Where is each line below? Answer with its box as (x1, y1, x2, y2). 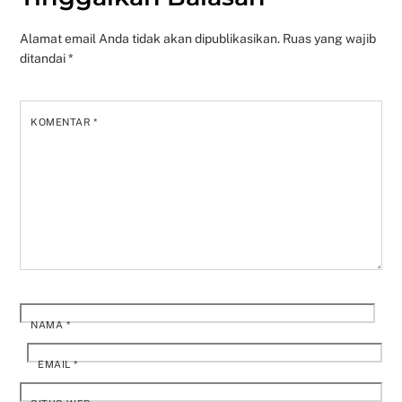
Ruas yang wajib (283, 31, 377, 47)
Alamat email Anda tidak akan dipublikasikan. (20, 31, 281, 47)
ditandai (20, 51, 69, 66)
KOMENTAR (31, 116, 94, 129)
